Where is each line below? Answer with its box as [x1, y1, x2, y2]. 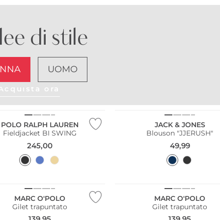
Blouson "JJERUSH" [146, 129, 214, 138]
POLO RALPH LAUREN [1, 120, 79, 130]
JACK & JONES [154, 120, 205, 130]
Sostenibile [121, 170, 149, 177]
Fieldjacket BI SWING [3, 129, 77, 138]
